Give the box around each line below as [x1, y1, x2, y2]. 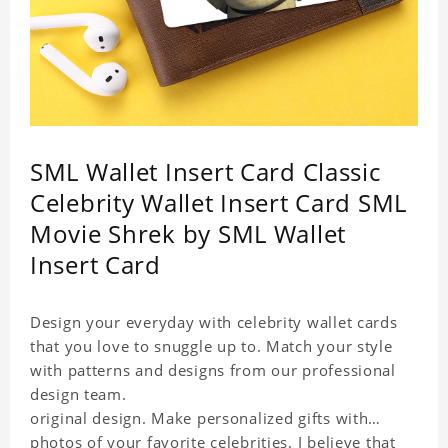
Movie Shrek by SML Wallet [30, 217, 346, 251]
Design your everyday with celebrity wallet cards [30, 312, 398, 333]
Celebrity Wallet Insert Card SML [30, 186, 408, 220]
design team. [30, 384, 127, 405]
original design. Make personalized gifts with [30, 408, 369, 429]
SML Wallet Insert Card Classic [30, 155, 381, 189]
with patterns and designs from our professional [30, 360, 396, 381]
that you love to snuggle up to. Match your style [30, 336, 393, 357]
